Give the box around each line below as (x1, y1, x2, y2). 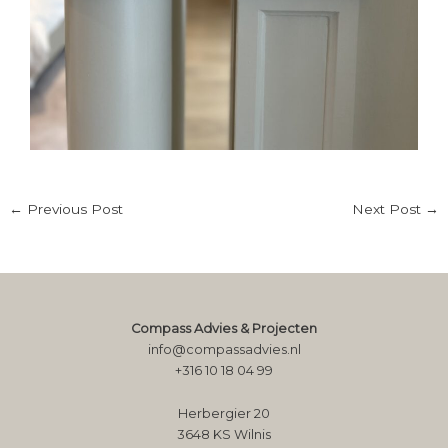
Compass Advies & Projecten (131, 320, 317, 336)
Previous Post (23, 201, 124, 218)
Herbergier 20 (178, 405, 270, 421)
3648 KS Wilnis (177, 426, 271, 442)
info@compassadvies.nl (147, 341, 301, 357)
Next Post (351, 201, 425, 218)
